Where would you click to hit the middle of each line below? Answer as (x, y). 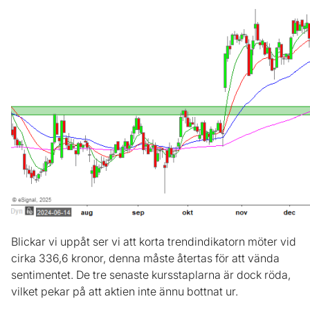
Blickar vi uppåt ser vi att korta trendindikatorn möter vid (154, 242)
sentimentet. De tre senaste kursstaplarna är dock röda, (151, 275)
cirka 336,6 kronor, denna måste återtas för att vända (145, 258)
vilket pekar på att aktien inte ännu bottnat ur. (125, 292)
